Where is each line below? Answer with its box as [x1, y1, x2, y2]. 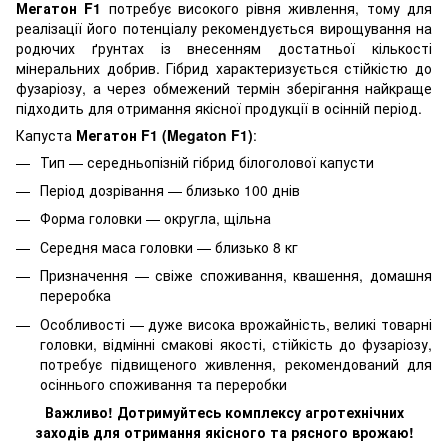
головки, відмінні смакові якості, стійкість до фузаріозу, [40, 333, 432, 354]
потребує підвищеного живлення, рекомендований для [40, 353, 432, 374]
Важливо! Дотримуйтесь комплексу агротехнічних [44, 401, 404, 422]
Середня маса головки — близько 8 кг [40, 236, 298, 257]
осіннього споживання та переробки [40, 373, 287, 394]
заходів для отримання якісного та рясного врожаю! [34, 421, 414, 442]
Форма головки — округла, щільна [40, 208, 271, 229]
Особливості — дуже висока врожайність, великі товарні [40, 313, 432, 334]
